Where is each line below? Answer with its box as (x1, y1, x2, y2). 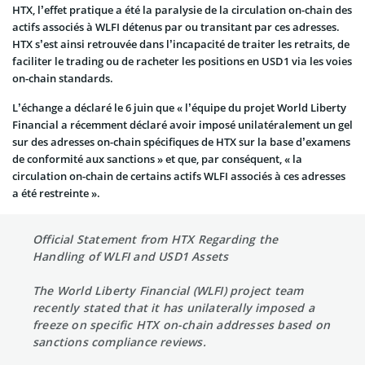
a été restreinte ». (12, 185, 100, 200)
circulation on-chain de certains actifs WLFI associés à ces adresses (12, 168, 345, 183)
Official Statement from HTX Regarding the (33, 231, 279, 247)
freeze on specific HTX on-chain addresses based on (33, 316, 331, 332)
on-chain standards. (12, 70, 113, 86)
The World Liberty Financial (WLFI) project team (33, 282, 304, 298)
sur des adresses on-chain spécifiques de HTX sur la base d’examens (12, 134, 350, 149)
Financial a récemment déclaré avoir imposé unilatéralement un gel (12, 117, 353, 132)
